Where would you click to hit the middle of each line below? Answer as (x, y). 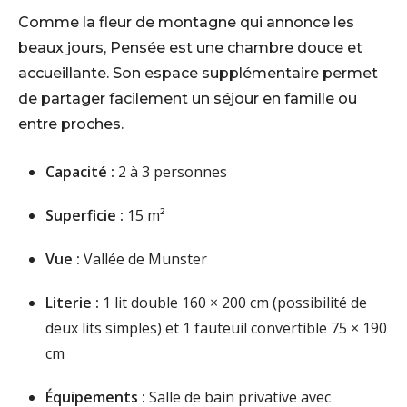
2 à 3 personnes (171, 171)
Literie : (72, 302)
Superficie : (84, 215)
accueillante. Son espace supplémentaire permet (198, 73)
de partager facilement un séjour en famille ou (188, 98)
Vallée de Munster (144, 258)
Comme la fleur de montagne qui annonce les (186, 22)
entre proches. (71, 124)
